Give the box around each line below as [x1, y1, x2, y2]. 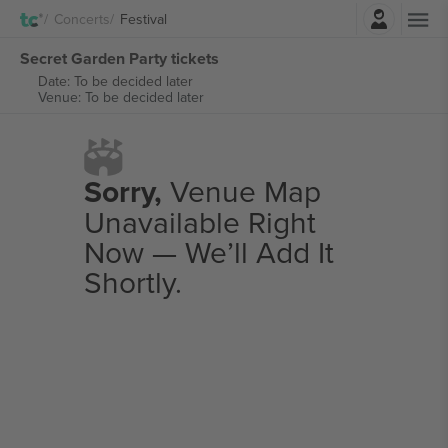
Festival [120, 8, 167, 29]
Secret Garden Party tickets [20, 46, 219, 70]
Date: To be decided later [37, 71, 193, 91]
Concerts [54, 8, 110, 29]
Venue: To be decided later [37, 87, 204, 107]
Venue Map [161, 170, 321, 212]
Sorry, [83, 170, 162, 213]
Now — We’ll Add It [83, 231, 334, 273]
